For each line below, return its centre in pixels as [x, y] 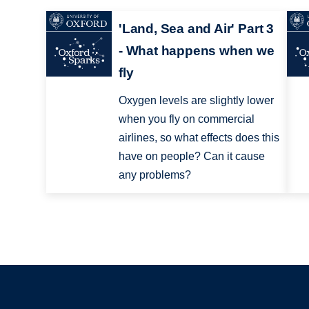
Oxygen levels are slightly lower [196, 101]
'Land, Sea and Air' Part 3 [196, 29]
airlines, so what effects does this [199, 138]
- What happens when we [196, 51]
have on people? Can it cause [191, 157]
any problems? [154, 175]
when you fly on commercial [186, 119]
